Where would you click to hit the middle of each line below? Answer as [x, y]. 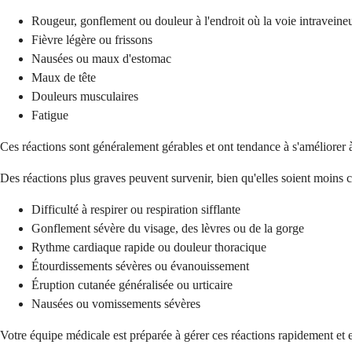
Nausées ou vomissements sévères [116, 304]
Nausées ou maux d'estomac [101, 59]
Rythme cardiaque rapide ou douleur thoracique [149, 247]
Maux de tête [64, 78]
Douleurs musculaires [85, 97]
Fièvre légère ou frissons [92, 40]
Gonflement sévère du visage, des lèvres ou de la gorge [168, 229]
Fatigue [50, 115]
